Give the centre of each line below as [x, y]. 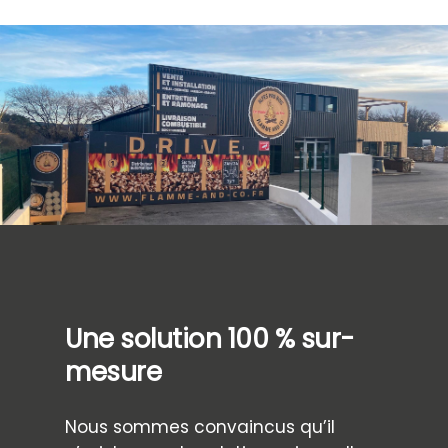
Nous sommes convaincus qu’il [200, 427]
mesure [113, 372]
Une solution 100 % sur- [209, 339]
